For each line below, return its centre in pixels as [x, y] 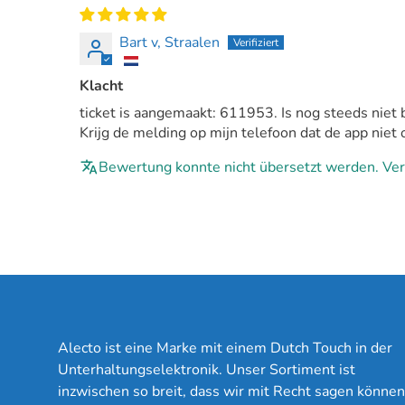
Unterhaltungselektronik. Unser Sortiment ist [207, 369]
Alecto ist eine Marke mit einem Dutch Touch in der [225, 348]
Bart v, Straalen [170, 43]
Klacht [101, 86]
